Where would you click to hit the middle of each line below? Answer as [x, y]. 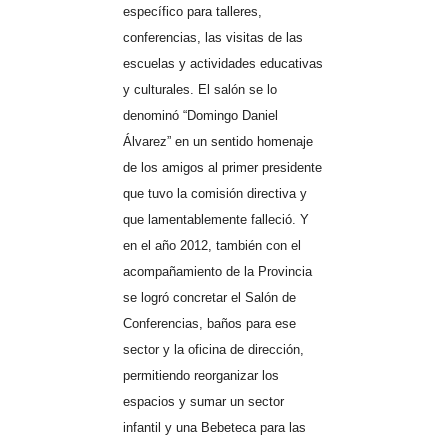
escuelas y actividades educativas [222, 63]
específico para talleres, [192, 11]
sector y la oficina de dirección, [213, 349]
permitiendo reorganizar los [200, 375]
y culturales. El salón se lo [199, 89]
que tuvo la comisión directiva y [214, 193]
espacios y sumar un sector [203, 401]
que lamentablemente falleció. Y [215, 219]
